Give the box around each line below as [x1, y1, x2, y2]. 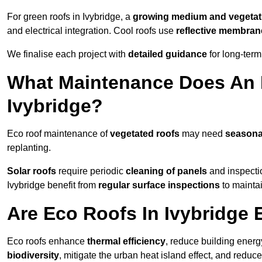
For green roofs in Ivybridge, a [7, 12, 133, 22]
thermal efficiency [87, 236, 166, 247]
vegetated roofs [110, 129, 180, 139]
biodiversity [7, 250, 59, 261]
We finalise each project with [7, 49, 128, 60]
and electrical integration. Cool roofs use [7, 26, 176, 36]
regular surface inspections [98, 180, 220, 191]
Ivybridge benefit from [7, 180, 98, 191]
